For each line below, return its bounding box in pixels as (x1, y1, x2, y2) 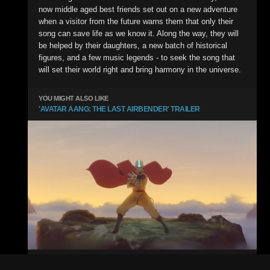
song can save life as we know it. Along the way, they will (39, 29, 239, 38)
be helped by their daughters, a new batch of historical (39, 41, 227, 50)
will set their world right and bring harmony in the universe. (39, 65, 241, 74)
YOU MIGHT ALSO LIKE (39, 95, 108, 102)
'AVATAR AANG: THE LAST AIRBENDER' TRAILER (39, 105, 200, 113)
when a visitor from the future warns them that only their (39, 17, 233, 26)
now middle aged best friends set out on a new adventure (39, 5, 237, 14)
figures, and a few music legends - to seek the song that (39, 53, 235, 62)
